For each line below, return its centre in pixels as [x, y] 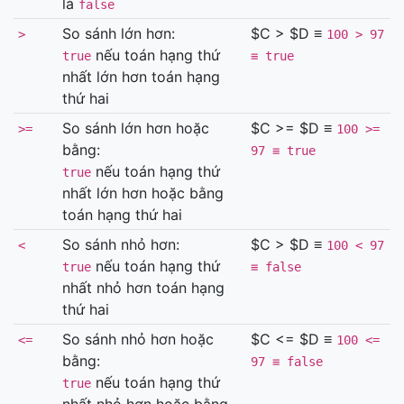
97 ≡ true [283, 151]
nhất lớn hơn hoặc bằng [142, 193]
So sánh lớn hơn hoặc [135, 128]
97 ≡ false [286, 362]
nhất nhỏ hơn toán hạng [143, 288]
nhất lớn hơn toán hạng [141, 77]
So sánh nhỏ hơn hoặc [138, 339]
